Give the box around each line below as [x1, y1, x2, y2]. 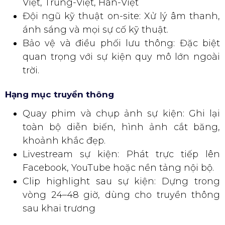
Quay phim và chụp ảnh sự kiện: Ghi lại [23, 107, 220, 119]
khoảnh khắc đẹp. [23, 135, 105, 146]
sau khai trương [23, 202, 95, 214]
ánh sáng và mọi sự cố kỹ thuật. [23, 24, 168, 35]
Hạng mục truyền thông [5, 89, 114, 99]
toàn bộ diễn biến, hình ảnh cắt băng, [23, 121, 220, 133]
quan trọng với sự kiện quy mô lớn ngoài [23, 51, 220, 62]
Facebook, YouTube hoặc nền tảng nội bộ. [23, 162, 214, 173]
